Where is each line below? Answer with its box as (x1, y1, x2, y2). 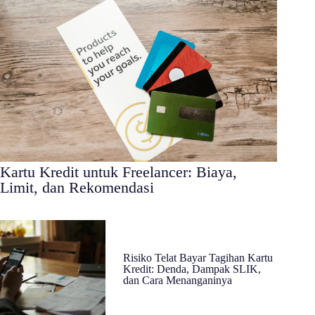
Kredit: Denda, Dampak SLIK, (123, 263, 261, 276)
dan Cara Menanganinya (123, 274, 232, 287)
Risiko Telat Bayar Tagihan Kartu (123, 252, 273, 264)
